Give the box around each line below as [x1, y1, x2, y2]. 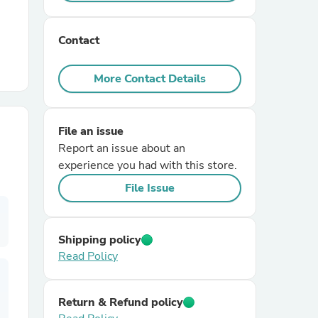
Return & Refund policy [58, 295, 183, 310]
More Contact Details [94, 71, 206, 87]
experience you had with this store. [58, 158, 237, 173]
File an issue [58, 124, 124, 139]
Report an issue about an [58, 141, 185, 156]
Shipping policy [58, 232, 141, 248]
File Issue [125, 180, 175, 196]
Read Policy [58, 248, 118, 264]
